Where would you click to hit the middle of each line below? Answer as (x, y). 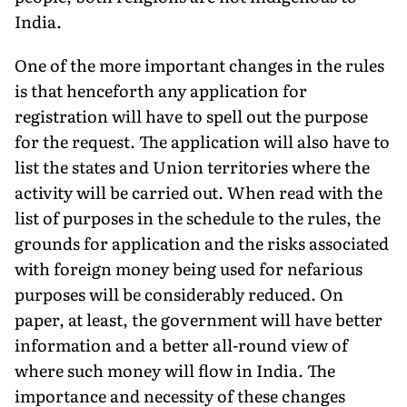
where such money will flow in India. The (175, 370)
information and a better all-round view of (181, 344)
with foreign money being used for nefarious (189, 268)
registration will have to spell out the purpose (191, 115)
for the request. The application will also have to (202, 141)
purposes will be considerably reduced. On (179, 293)
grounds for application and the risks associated (202, 243)
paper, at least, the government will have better (199, 319)
